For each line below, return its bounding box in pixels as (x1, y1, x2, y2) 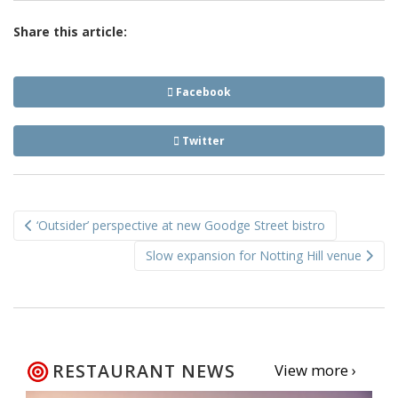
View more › (274, 360, 356, 381)
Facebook (173, 84, 231, 100)
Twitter (179, 133, 225, 149)
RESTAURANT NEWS (52, 359, 235, 384)
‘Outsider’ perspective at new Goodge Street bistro (33, 217, 325, 235)
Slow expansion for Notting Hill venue (146, 247, 365, 265)
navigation (12, 223, 134, 258)
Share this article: (13, 23, 127, 41)
